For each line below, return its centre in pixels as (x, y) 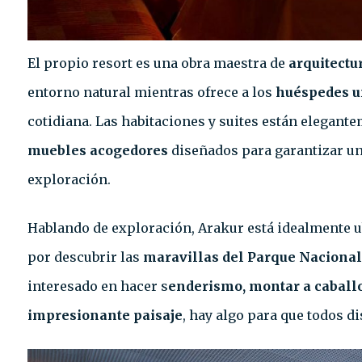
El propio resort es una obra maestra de (158, 63)
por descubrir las (84, 257)
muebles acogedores (98, 150)
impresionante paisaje (105, 315)
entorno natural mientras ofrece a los (152, 92)
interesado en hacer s (98, 286)
